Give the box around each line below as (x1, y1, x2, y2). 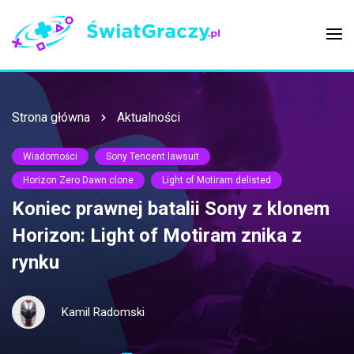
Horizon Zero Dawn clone (23, 175, 134, 186)
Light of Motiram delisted (162, 175, 271, 186)
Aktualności (117, 110, 180, 126)
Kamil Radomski (62, 304, 145, 319)
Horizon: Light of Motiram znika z (12, 224, 302, 247)
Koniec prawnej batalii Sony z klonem (12, 198, 330, 220)
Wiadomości (23, 151, 77, 163)
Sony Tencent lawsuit (106, 151, 199, 163)
